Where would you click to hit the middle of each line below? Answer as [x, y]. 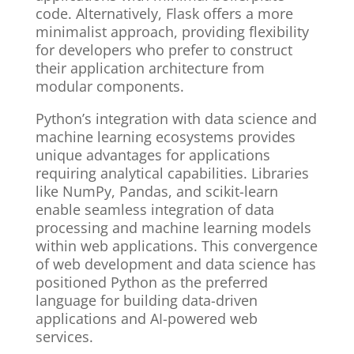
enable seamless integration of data [154, 210]
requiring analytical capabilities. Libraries [172, 173]
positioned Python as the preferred [151, 282]
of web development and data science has [175, 264]
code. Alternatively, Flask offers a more [164, 14]
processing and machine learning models [173, 228]
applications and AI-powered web [146, 319]
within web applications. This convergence [176, 246]
